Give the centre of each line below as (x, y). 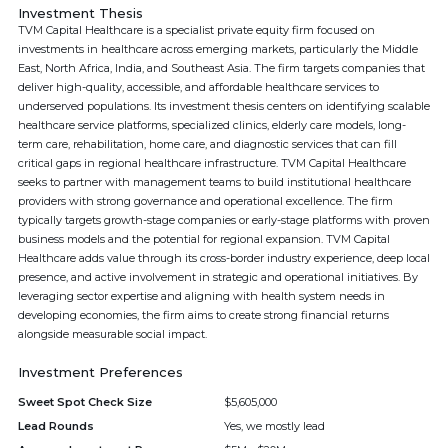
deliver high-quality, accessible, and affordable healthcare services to (198, 87)
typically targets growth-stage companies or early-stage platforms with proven (224, 220)
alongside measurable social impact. (112, 334)
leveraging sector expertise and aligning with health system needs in (201, 296)
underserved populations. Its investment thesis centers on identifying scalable (224, 106)
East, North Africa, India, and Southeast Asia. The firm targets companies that (221, 68)
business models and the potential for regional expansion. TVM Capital (204, 239)
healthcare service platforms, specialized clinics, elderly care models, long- (212, 125)
